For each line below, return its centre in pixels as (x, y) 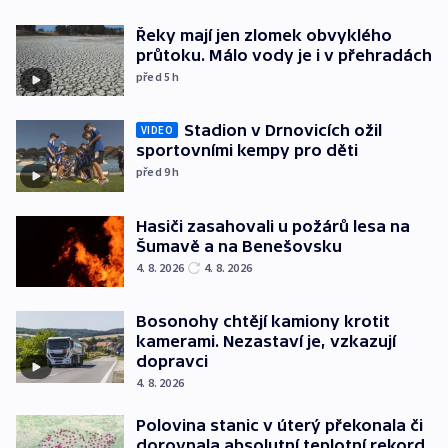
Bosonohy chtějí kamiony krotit (263, 321)
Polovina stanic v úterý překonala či (279, 425)
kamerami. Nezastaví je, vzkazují (266, 341)
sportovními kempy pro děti (247, 150)
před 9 (154, 172)
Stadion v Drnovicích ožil (283, 130)
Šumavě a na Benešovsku (239, 245)
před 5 (154, 76)
